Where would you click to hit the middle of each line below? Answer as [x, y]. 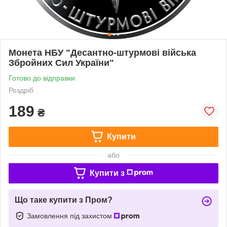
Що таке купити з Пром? [64, 200]
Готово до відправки [42, 78]
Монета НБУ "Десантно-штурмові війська [102, 52]
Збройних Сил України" [61, 63]
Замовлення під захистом [70, 216]
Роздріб [21, 90]
